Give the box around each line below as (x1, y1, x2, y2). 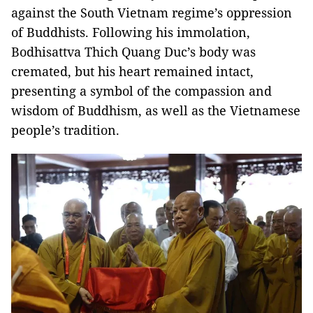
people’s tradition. (11, 121, 119, 138)
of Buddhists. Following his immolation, (11, 23, 250, 41)
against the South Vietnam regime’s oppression (11, 3, 292, 21)
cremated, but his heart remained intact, (11, 62, 254, 80)
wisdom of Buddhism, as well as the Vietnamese (11, 101, 300, 119)
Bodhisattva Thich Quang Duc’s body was (11, 43, 256, 60)
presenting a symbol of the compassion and (11, 82, 272, 99)
